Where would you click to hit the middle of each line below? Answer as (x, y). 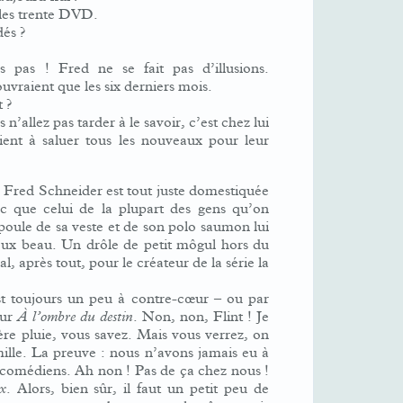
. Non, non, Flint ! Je (201, 317)
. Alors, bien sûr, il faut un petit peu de (138, 389)
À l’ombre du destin (75, 317)
